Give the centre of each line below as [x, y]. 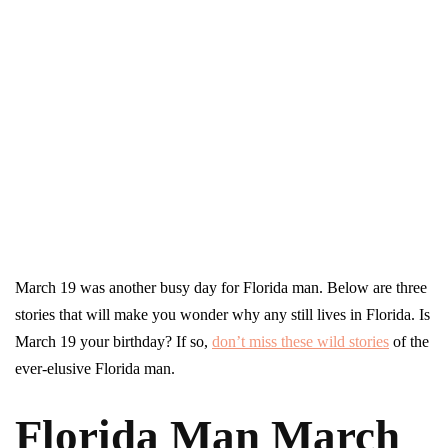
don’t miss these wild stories [300, 342]
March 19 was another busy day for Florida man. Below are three [221, 288]
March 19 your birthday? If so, [113, 342]
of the [409, 342]
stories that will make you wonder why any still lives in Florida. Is [222, 315]
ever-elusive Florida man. [95, 369]
